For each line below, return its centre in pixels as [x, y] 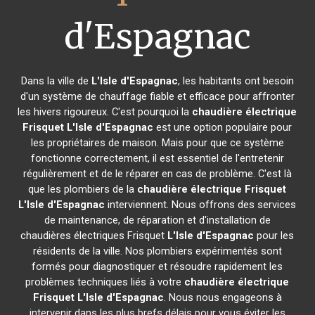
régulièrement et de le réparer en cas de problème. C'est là [157, 174]
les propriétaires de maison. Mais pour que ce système [157, 143]
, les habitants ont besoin [236, 81]
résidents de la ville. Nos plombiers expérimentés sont [157, 251]
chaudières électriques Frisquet [94, 236]
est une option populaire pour [223, 127]
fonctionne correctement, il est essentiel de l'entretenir [157, 158]
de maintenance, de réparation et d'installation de [157, 220]
